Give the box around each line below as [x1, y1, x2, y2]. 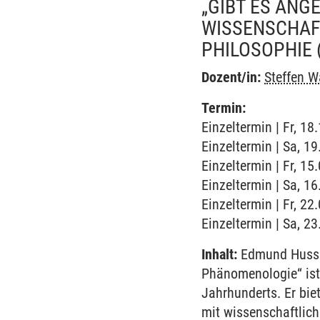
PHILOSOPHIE [201, 38, 313, 61]
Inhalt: [201, 246, 238, 263]
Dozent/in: [201, 69, 261, 86]
